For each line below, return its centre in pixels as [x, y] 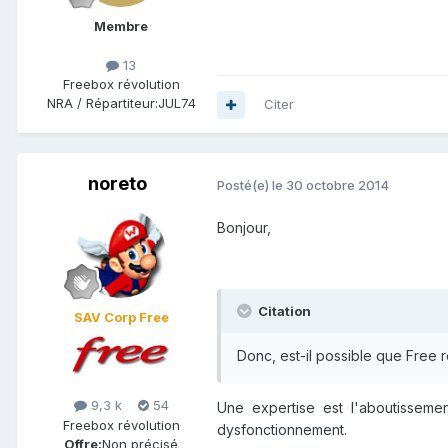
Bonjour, [244, 228]
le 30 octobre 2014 [330, 184]
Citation [283, 311]
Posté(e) [244, 184]
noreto [117, 184]
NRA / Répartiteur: [102, 103]
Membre [121, 26]
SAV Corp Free [121, 317]
